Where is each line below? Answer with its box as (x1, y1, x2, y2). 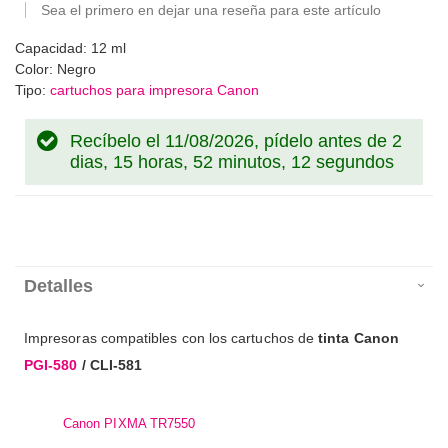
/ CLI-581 (77, 357, 143, 374)
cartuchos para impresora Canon (50, 82, 259, 99)
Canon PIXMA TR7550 (63, 416, 196, 432)
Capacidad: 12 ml (15, 40, 126, 57)
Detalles (24, 276, 93, 297)
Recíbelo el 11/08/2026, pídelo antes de (70, 131, 392, 152)
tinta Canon (318, 330, 399, 347)
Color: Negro (15, 61, 96, 78)
